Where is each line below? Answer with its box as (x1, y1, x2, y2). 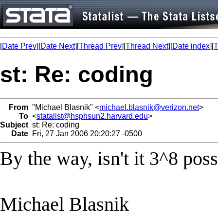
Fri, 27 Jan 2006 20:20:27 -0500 (28, 129, 142, 138)
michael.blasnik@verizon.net (99, 103, 199, 111)
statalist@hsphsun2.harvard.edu (36, 111, 148, 120)
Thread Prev (79, 42, 122, 50)
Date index (172, 42, 210, 50)
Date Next (40, 42, 75, 50)
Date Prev (2, 42, 36, 50)
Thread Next (126, 42, 168, 50)
